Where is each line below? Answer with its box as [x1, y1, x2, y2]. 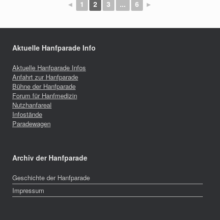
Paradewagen [12, 118, 51, 128]
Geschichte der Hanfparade [12, 172, 90, 182]
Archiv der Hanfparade [12, 152, 87, 163]
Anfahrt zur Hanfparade [12, 72, 78, 82]
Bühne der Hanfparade [12, 81, 76, 91]
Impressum [12, 185, 44, 195]
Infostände [12, 109, 42, 119]
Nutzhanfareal [12, 100, 52, 110]
